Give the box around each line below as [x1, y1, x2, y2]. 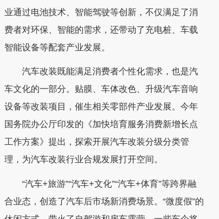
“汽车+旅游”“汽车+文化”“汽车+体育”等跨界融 [4, 178, 197, 189]
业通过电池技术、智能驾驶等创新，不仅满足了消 [4, 7, 198, 17]
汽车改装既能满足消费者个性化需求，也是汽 [4, 66, 198, 76]
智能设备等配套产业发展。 [4, 42, 110, 52]
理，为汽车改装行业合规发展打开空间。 [4, 154, 163, 164]
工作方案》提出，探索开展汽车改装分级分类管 [4, 137, 189, 147]
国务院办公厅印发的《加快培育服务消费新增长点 [4, 119, 198, 129]
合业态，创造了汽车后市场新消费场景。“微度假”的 [4, 196, 204, 206]
